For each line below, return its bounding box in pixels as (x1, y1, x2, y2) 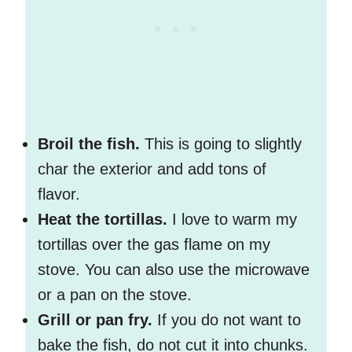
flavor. (38, 185, 85, 203)
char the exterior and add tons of (38, 160, 266, 178)
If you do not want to (152, 311, 301, 329)
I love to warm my (167, 211, 297, 229)
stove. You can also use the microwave (38, 261, 310, 279)
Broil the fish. (38, 135, 145, 153)
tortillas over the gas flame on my (38, 236, 270, 254)
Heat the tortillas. (38, 211, 167, 229)
